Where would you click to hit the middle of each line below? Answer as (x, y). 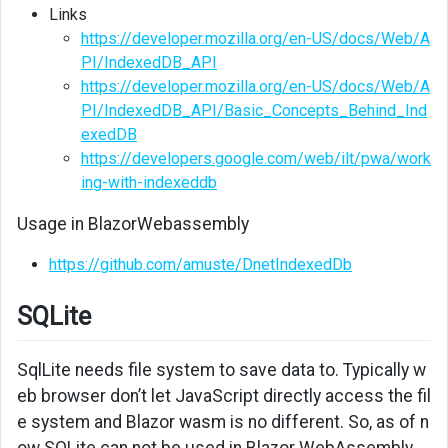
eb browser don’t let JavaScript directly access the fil (224, 395)
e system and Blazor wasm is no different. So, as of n (223, 421)
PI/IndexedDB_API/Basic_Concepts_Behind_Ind (254, 111)
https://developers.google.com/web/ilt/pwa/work (256, 159)
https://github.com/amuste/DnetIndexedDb (200, 265)
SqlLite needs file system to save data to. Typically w (221, 369)
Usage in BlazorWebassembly (133, 224)
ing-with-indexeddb (149, 183)
